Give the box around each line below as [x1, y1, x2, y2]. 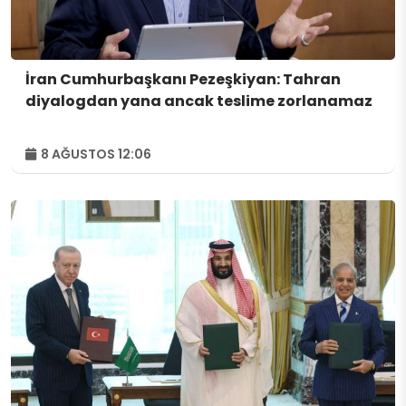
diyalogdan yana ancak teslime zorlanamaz [25, 91, 372, 112]
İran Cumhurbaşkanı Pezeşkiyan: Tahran [25, 69, 341, 91]
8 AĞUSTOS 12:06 [38, 145, 151, 164]
